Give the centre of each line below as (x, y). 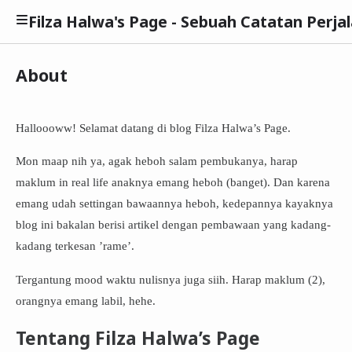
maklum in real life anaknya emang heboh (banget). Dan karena (172, 182)
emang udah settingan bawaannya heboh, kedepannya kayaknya (174, 203)
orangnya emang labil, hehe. (85, 300)
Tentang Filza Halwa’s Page (137, 338)
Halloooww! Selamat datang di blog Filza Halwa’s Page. (153, 128)
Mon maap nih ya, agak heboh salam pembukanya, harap (156, 161)
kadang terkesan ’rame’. (75, 246)
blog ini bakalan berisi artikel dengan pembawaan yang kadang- (173, 225)
